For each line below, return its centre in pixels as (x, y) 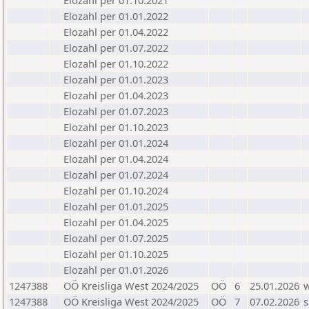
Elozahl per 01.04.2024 (116, 159)
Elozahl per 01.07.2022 (116, 48)
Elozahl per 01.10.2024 (116, 190)
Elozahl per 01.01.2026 (116, 270)
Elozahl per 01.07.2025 (116, 238)
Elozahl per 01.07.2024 (116, 175)
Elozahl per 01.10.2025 (116, 254)
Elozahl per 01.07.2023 (116, 111)
